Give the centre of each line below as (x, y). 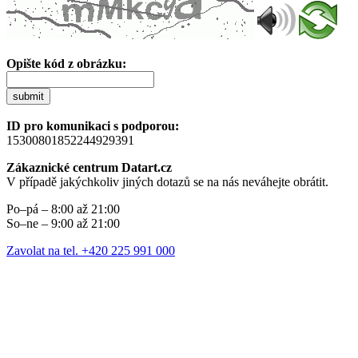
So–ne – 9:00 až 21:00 (63, 223)
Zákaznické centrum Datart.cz (89, 167)
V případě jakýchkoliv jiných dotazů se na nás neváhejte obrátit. (167, 181)
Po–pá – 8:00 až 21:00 (63, 209)
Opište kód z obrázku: (66, 63)
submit (28, 96)
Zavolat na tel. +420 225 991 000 (91, 250)
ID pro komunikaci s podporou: (93, 125)
